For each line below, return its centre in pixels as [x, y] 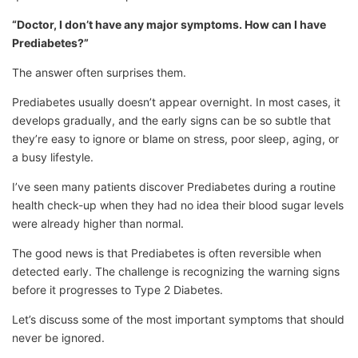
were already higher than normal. [98, 223]
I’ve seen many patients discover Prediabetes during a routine [174, 187]
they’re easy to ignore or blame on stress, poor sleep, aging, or [175, 139]
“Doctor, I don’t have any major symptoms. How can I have [169, 24]
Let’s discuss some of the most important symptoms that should [178, 319]
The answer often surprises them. [99, 72]
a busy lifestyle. [53, 157]
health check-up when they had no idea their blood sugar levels [178, 205]
